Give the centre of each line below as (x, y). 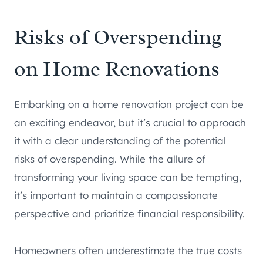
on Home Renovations (117, 69)
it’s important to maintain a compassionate (116, 195)
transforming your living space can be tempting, (128, 177)
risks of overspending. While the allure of (110, 159)
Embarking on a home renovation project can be (129, 104)
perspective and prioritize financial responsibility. (129, 214)
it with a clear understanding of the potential (120, 141)
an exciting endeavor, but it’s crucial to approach (130, 123)
